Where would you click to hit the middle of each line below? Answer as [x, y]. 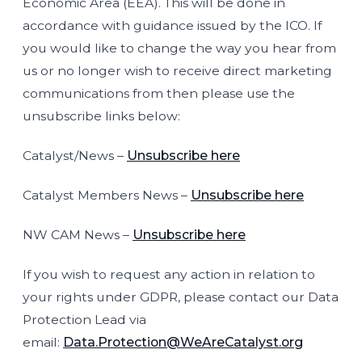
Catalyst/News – [75, 156]
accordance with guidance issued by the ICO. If [172, 25]
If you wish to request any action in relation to [169, 274]
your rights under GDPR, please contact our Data [181, 297]
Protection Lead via [84, 320]
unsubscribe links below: [101, 116]
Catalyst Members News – [107, 195]
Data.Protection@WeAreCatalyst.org [183, 342]
